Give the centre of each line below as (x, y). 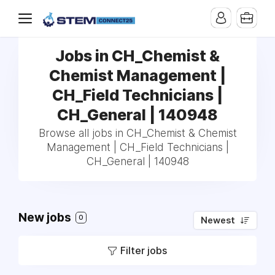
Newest (218, 220)
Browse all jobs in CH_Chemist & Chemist (137, 133)
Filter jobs (144, 250)
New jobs (46, 218)
